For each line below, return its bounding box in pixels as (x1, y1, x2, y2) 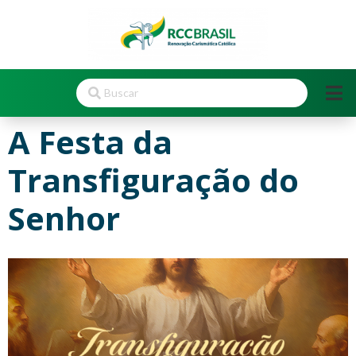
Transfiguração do (8, 157, 299, 202)
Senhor (8, 195, 120, 240)
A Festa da (8, 119, 172, 164)
